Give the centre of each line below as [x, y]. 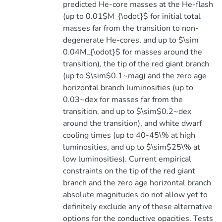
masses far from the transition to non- [131, 28]
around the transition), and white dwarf [132, 123]
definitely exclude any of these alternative [138, 207]
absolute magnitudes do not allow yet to [135, 195]
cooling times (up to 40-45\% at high [129, 135]
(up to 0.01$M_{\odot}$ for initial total [132, 16]
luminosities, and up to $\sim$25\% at [131, 147]
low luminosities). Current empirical [127, 159]
